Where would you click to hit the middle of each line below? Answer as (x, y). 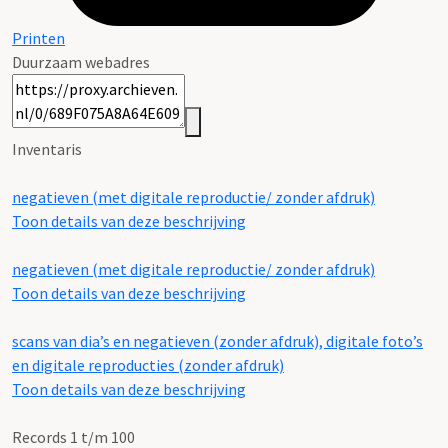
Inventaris (47, 149)
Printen (38, 38)
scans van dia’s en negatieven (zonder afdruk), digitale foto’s (217, 341)
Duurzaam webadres (81, 62)
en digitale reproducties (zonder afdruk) (148, 365)
